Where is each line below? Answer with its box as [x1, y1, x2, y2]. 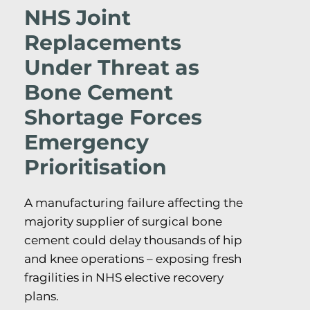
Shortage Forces [24, 104, 202, 131]
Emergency [24, 129, 149, 156]
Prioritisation [24, 154, 167, 181]
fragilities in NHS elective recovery [24, 271, 224, 285]
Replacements [24, 30, 181, 56]
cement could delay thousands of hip [24, 233, 242, 248]
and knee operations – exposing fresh [24, 252, 241, 266]
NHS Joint [24, 5, 131, 31]
